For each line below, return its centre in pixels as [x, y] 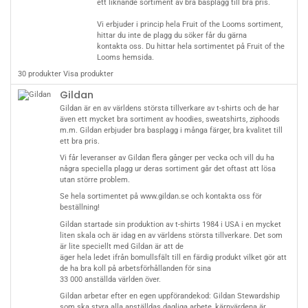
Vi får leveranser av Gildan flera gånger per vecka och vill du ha [167, 157]
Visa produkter [89, 74]
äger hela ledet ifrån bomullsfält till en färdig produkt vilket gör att [173, 257]
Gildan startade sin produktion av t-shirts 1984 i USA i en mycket [170, 224]
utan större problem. [96, 179]
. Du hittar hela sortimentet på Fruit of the [213, 46]
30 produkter [40, 74]
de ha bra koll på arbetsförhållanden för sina [136, 268]
